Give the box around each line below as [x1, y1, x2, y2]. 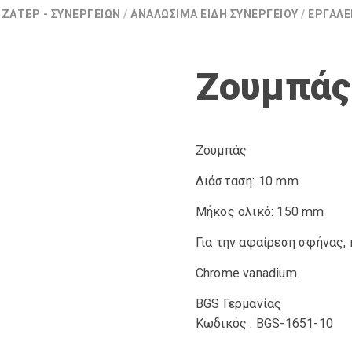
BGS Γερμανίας [195, 296, 282, 311]
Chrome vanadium [195, 266, 297, 280]
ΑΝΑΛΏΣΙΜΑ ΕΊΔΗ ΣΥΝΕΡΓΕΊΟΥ [130, 8, 299, 20]
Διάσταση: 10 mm [195, 174, 299, 189]
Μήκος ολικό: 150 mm [195, 204, 324, 219]
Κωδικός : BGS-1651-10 [195, 316, 334, 331]
